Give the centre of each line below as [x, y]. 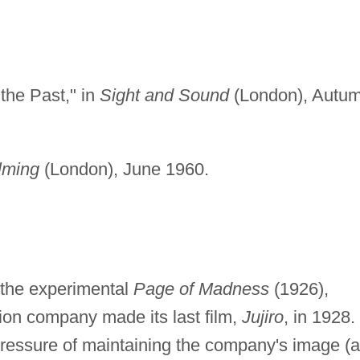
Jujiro [262, 317]
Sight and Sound [164, 96]
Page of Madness [201, 289]
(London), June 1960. [124, 170]
